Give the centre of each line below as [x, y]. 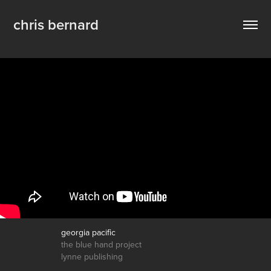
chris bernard [56, 24]
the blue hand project [101, 245]
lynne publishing [92, 257]
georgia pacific [88, 233]
